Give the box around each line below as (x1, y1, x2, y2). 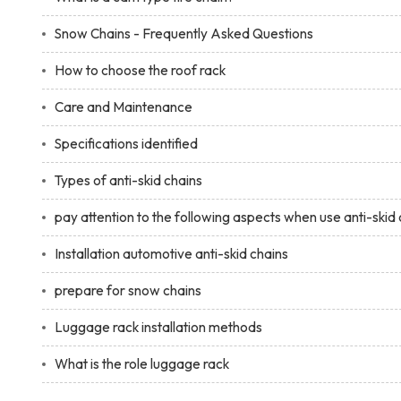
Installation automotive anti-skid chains (54, 244, 288, 262)
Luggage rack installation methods (54, 318, 262, 336)
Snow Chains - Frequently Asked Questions (54, 24, 313, 42)
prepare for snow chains (54, 281, 201, 299)
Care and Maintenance (54, 98, 192, 115)
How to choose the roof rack (54, 61, 226, 79)
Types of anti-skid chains (54, 171, 202, 189)
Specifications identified (54, 134, 198, 152)
